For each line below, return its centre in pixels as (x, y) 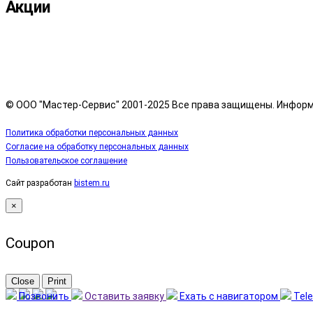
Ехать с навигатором (229, 296)
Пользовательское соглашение (66, 160)
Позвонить (44, 296)
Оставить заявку (124, 296)
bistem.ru (92, 183)
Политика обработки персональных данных (92, 132)
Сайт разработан (40, 183)
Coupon (30, 243)
